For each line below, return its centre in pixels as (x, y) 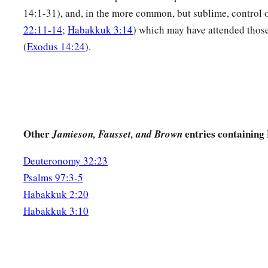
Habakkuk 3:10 (56, 211)
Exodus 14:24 (56, 47)
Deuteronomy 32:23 (66, 161)
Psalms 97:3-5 (53, 178)
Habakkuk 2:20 (56, 194)
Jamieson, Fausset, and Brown (117, 134)
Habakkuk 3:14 (100, 30)
